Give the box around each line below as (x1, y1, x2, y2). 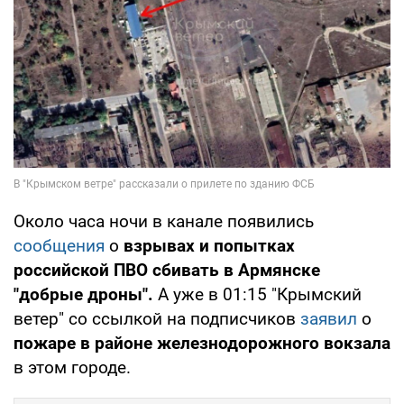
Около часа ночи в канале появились (14, 211, 314, 233)
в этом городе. (14, 357, 131, 379)
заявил (300, 308, 362, 330)
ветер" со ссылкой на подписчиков (14, 308, 300, 330)
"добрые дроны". (14, 284, 153, 306)
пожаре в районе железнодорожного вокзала (14, 333, 390, 354)
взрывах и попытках (124, 235, 295, 257)
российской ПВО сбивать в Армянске (14, 260, 320, 281)
